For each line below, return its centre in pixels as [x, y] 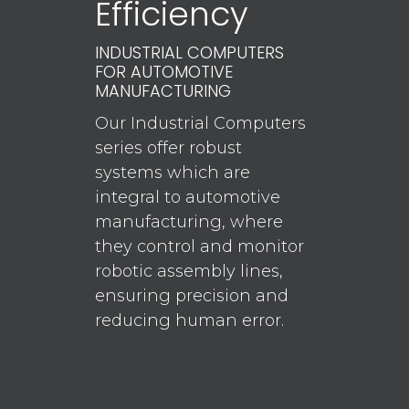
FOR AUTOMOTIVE [164, 72]
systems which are [173, 173]
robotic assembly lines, [189, 272]
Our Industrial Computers [201, 124]
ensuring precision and [192, 296]
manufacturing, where [189, 222]
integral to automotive [188, 198]
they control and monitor [200, 247]
